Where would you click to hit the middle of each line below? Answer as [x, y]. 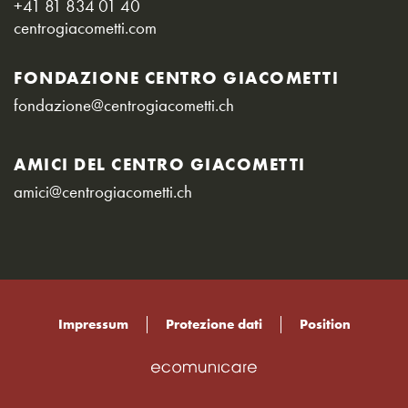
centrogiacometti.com [85, 28]
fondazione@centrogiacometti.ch [124, 105]
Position [325, 325]
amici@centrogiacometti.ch [103, 192]
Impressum [93, 325]
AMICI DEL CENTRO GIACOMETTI [160, 164]
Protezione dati [214, 325]
